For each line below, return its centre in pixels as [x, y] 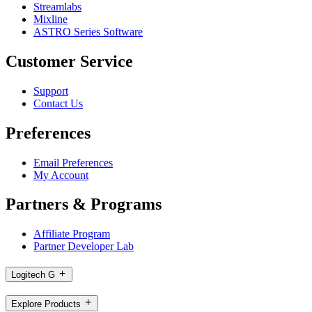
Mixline [50, 19]
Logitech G [33, 275]
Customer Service [69, 61]
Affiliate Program [72, 234]
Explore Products [46, 304]
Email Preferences [73, 162]
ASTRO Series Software [88, 31]
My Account [61, 175]
